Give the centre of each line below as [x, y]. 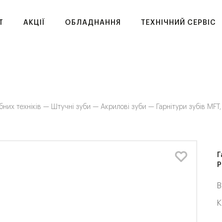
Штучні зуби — [76, 107]
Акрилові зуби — [129, 107]
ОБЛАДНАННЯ [93, 23]
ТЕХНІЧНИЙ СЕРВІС [179, 23]
